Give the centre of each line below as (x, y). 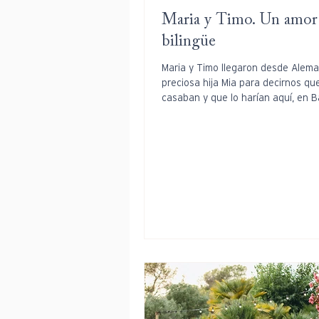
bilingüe (189, 42)
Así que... (183, 112)
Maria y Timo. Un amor (240, 20)
